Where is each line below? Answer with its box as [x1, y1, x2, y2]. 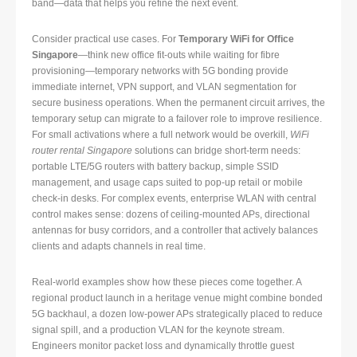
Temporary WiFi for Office [178, 33, 294, 45]
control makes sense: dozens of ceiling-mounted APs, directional [32, 209, 310, 221]
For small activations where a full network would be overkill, [32, 129, 290, 141]
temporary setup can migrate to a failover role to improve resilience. [32, 113, 322, 125]
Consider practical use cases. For [32, 33, 178, 45]
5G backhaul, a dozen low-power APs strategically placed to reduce [32, 308, 323, 320]
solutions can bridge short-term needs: [132, 145, 300, 157]
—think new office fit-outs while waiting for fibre [78, 49, 280, 61]
